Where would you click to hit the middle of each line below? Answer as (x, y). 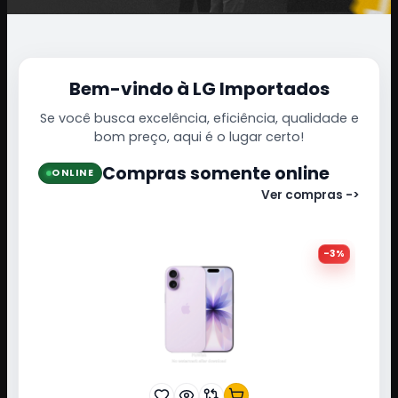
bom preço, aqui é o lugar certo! (199, 136)
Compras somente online (216, 173)
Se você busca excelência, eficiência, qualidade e (199, 118)
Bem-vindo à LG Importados (199, 88)
